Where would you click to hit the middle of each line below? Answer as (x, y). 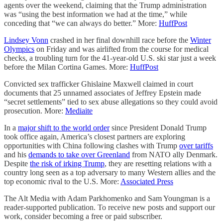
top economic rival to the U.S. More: (62, 181)
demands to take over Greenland (79, 154)
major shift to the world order (64, 127)
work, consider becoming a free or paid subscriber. (83, 216)
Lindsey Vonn (26, 40)
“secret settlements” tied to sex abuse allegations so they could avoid (111, 102)
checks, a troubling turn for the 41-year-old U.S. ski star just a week (110, 58)
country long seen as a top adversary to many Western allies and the (110, 172)
